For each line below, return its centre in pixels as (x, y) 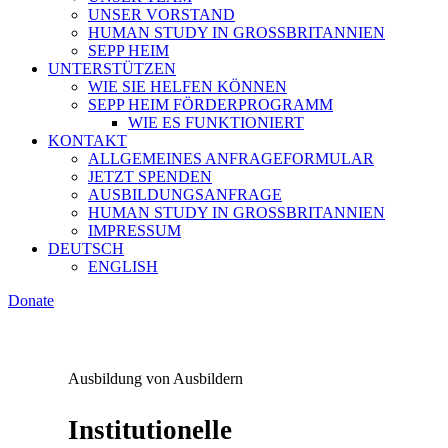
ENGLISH (123, 266)
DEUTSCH (86, 248)
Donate (31, 300)
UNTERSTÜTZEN (112, 68)
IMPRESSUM (134, 230)
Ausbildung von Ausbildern (155, 378)
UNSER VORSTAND (161, 14)
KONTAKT (87, 140)
